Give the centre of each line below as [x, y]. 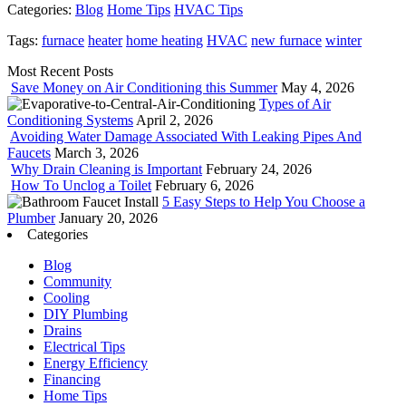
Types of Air [295, 104]
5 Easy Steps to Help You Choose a [264, 202]
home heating [164, 41]
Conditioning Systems [70, 121]
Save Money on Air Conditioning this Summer [144, 88]
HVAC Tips [208, 10]
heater [105, 41]
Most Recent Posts [60, 72]
